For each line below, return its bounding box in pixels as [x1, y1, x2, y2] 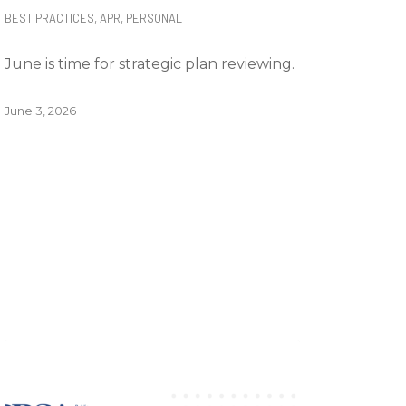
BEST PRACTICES [5, 11, 95, 25]
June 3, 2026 [5, 103, 77, 118]
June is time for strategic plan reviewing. [5, 55, 295, 72]
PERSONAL [126, 11, 183, 25]
